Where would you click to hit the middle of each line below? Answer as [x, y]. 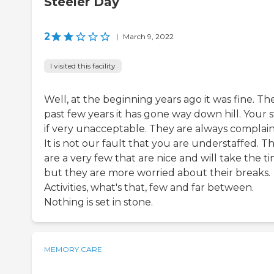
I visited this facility [83, 66]
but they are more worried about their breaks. [157, 173]
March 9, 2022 [148, 37]
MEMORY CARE [73, 250]
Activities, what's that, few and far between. [149, 188]
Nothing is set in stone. [98, 202]
